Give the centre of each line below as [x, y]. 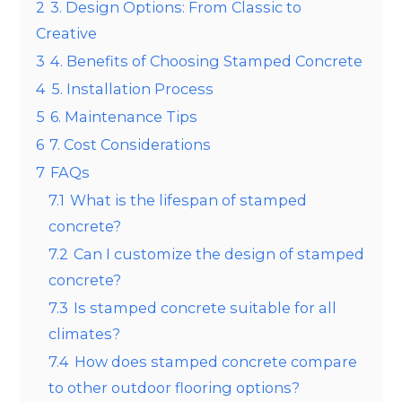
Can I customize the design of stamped [219, 253]
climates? [85, 333]
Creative [67, 33]
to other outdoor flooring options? [175, 387]
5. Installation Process [133, 88]
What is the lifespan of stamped [189, 200]
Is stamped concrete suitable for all [205, 307]
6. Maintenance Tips [124, 116]
